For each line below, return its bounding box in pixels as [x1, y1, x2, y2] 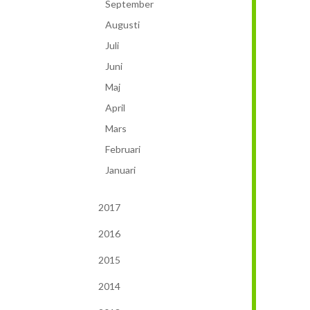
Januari [105, 163, 136, 176]
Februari [105, 143, 140, 155]
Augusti [105, 18, 140, 30]
